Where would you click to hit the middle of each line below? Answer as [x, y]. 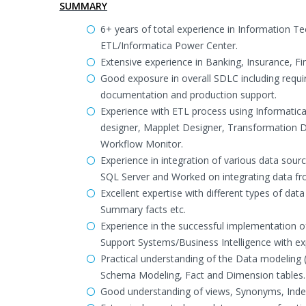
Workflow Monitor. [142, 144]
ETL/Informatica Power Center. [169, 45]
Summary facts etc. [143, 209]
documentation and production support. [189, 95]
